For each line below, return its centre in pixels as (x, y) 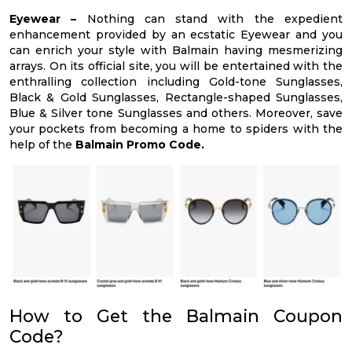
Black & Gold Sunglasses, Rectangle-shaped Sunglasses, (176, 97)
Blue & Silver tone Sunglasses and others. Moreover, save (176, 113)
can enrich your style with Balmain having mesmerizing (176, 50)
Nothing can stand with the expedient (215, 18)
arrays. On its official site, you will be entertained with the (176, 66)
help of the (42, 144)
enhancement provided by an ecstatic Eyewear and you (176, 34)
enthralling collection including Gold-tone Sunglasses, (176, 81)
